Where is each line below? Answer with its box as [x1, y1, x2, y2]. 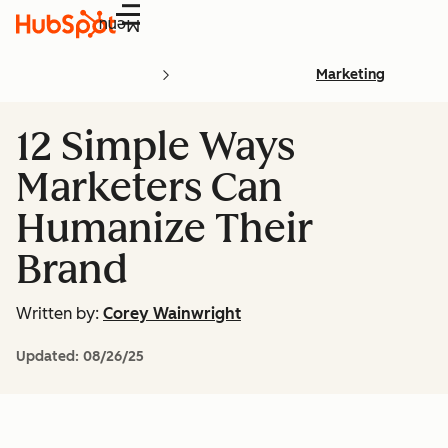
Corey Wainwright [103, 304, 241, 323]
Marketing [316, 66, 385, 83]
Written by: [16, 304, 99, 323]
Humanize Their [16, 204, 313, 252]
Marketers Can [16, 163, 283, 211]
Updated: [16, 348, 83, 365]
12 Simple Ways [16, 122, 295, 170]
